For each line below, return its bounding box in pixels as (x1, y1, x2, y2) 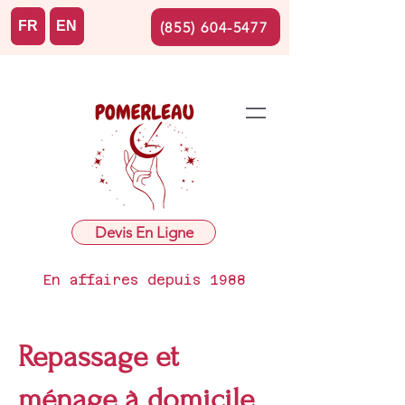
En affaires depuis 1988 (43, 272, 246, 287)
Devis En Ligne (94, 223, 193, 241)
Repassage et (18, 340, 179, 373)
